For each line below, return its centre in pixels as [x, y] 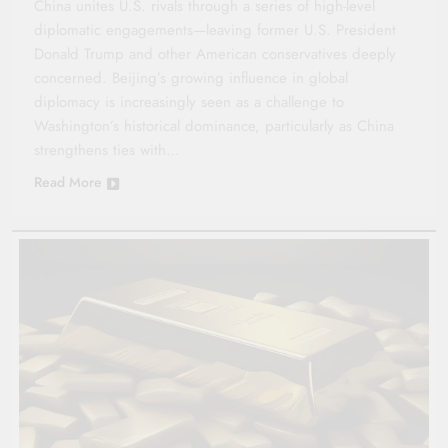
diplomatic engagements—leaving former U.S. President [215, 30]
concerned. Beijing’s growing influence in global [191, 78]
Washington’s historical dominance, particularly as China [214, 126]
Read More [68, 182]
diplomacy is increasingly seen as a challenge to [189, 102]
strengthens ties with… [107, 150]
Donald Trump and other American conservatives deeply [215, 54]
